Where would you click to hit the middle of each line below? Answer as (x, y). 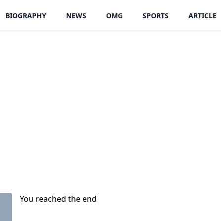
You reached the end (58, 199)
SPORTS (156, 16)
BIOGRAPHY (26, 16)
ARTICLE (203, 16)
